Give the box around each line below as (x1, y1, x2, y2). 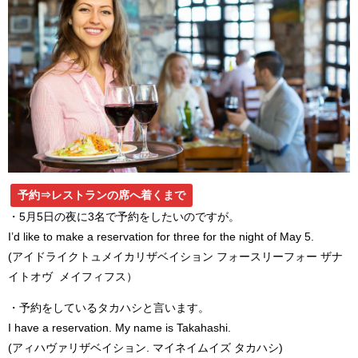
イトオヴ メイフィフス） (8, 270, 137, 282)
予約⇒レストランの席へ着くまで (18, 189, 185, 201)
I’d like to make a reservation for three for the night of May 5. (8, 230, 314, 242)
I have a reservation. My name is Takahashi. (8, 321, 231, 333)
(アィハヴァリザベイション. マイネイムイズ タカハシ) (8, 341, 283, 353)
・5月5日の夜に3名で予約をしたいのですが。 (8, 210, 240, 222)
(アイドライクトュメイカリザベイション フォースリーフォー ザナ (8, 250, 343, 262)
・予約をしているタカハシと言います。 (8, 301, 209, 313)
